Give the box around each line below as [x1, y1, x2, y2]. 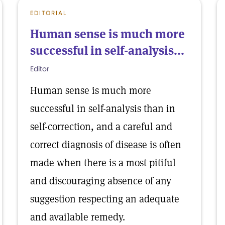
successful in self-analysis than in [30, 102, 175, 115]
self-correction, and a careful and [30, 120, 172, 133]
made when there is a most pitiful [30, 156, 176, 169]
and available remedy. [30, 210, 125, 223]
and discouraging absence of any [30, 174, 171, 187]
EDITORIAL [30, 9, 67, 17]
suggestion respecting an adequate [30, 192, 179, 205]
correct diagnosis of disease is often [30, 138, 181, 151]
